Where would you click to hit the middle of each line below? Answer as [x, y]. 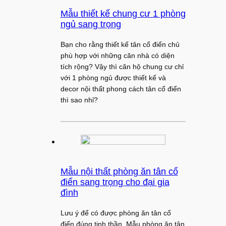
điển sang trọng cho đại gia [115, 182]
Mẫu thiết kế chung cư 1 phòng [123, 14]
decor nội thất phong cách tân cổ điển [121, 89]
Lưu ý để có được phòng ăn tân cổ [116, 213]
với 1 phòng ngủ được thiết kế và [113, 78]
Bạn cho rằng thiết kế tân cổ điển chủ [120, 45]
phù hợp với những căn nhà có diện [117, 56]
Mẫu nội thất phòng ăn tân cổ [119, 171]
